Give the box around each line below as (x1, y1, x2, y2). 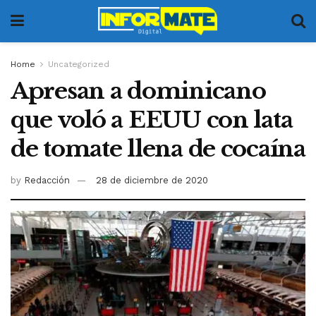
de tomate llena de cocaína (11, 135, 305, 163)
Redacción (24, 174, 70, 186)
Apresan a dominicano (11, 77, 266, 105)
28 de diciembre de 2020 (96, 174, 208, 186)
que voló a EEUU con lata (11, 106, 293, 134)
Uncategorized (48, 59, 109, 69)
